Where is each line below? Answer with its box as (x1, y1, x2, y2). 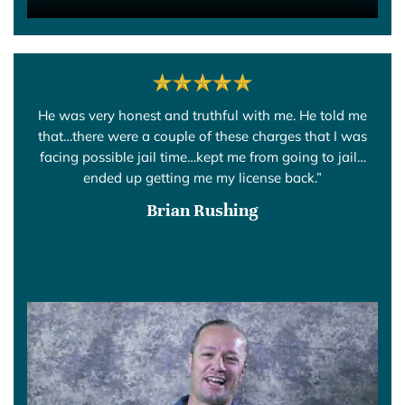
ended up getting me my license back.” (83, 168, 322, 186)
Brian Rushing (146, 198, 259, 221)
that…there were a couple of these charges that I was (38, 127, 367, 145)
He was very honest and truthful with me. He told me (38, 106, 367, 124)
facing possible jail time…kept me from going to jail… (39, 147, 366, 165)
